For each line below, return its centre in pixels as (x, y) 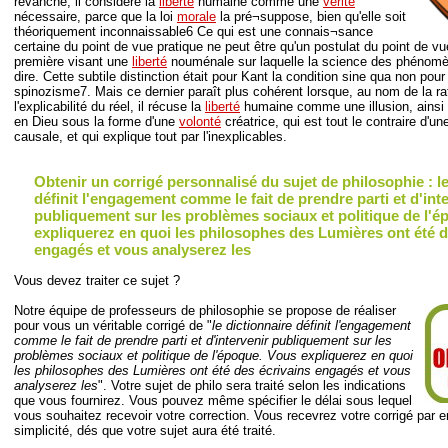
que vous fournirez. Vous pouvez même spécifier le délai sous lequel (213, 401)
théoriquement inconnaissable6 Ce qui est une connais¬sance (193, 31)
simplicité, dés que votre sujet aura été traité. (145, 431)
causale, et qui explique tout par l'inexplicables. (150, 136)
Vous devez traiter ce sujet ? (97, 281)
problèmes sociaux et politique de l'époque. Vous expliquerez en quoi (213, 356)
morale (196, 16)
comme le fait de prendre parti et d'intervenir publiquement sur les (203, 341)
